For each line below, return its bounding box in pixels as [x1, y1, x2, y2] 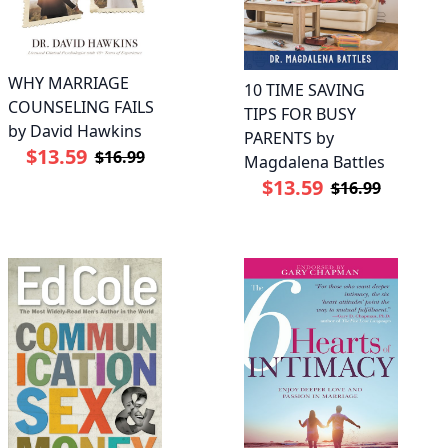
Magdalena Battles [244, 150, 385, 173]
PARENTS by [244, 126, 334, 149]
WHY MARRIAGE [8, 71, 129, 94]
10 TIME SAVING [244, 78, 365, 101]
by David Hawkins [8, 119, 142, 142]
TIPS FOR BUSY [244, 102, 356, 125]
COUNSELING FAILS [8, 95, 154, 118]
